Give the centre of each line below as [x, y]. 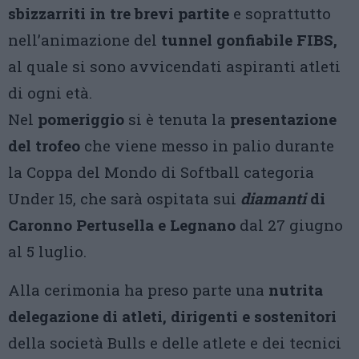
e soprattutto [280, 13]
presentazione [283, 119]
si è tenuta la [177, 119]
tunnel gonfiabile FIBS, [249, 40]
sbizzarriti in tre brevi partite [119, 13]
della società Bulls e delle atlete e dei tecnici [175, 343]
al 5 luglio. [47, 251]
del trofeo [44, 145]
